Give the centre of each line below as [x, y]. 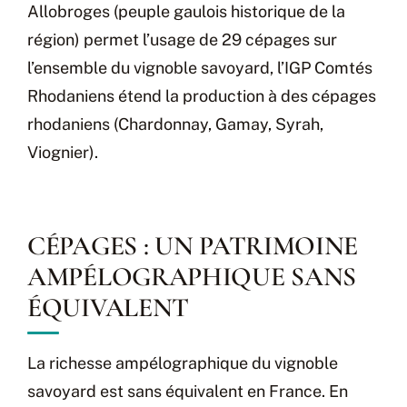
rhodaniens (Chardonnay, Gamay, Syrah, [175, 124]
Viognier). [63, 153]
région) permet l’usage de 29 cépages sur [182, 40]
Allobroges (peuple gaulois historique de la [186, 12]
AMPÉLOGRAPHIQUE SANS [192, 277]
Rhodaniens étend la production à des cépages [202, 96]
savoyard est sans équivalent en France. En [188, 392]
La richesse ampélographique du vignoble [183, 363]
